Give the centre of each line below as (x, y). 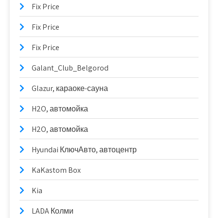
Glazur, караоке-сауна (70, 88)
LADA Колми (53, 211)
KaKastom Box (56, 170)
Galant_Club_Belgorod (70, 68)
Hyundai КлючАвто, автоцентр (84, 150)
